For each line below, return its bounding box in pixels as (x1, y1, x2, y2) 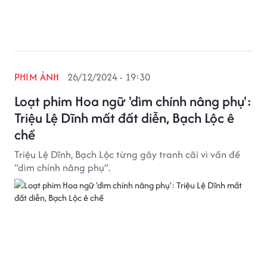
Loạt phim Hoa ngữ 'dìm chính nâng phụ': (14, 91, 252, 111)
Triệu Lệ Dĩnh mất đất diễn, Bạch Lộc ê (14, 108, 234, 128)
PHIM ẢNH (14, 70, 60, 84)
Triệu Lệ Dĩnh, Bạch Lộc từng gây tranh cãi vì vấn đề (14, 147, 240, 162)
